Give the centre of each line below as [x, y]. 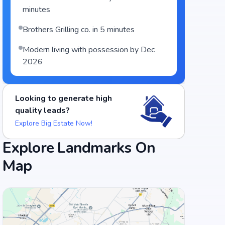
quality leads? [43, 110]
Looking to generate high [64, 98]
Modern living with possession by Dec [89, 50]
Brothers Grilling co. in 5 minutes [79, 30]
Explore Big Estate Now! [54, 123]
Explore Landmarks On [79, 148]
